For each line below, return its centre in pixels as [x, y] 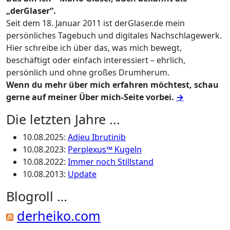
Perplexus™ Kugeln [105, 149]
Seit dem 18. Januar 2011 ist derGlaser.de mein [95, 23]
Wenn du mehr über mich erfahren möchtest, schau [112, 85]
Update [82, 174]
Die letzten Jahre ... [63, 119]
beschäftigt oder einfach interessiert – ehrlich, [96, 60]
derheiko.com [59, 216]
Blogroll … [37, 196]
